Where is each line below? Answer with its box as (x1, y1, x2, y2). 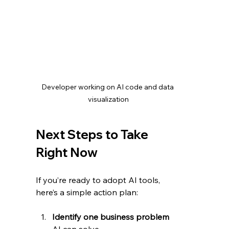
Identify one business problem (52, 212, 170, 222)
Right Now (36, 145, 98, 161)
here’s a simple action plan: (36, 187, 139, 198)
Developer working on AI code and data (41, 82, 175, 92)
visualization (87, 95, 129, 104)
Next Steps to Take (36, 127, 151, 143)
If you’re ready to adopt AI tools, (36, 175, 163, 186)
